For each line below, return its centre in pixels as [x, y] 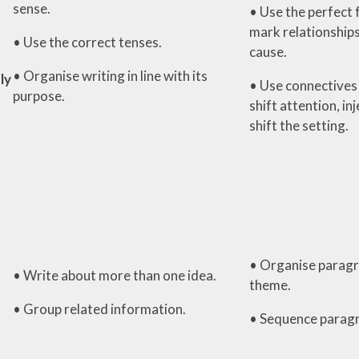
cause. [269, 51]
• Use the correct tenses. [87, 42]
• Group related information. [99, 309]
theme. [270, 284]
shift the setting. [298, 125]
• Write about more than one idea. [114, 275]
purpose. [40, 95]
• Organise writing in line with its [110, 75]
